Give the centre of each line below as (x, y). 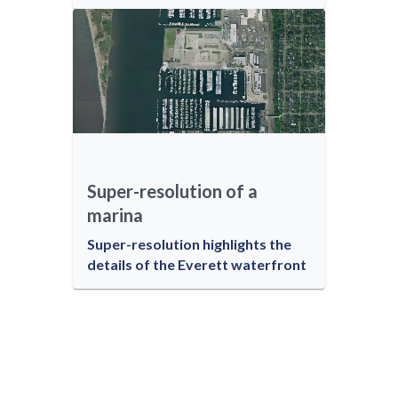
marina (115, 215)
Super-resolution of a (172, 191)
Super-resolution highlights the (189, 244)
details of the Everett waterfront (197, 264)
